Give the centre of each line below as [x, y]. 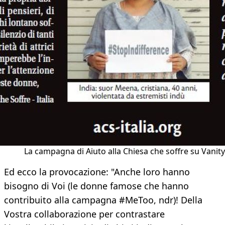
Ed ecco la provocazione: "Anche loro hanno [97, 172]
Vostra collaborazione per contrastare [84, 214]
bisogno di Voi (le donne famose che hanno [96, 186]
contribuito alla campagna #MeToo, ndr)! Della [103, 200]
